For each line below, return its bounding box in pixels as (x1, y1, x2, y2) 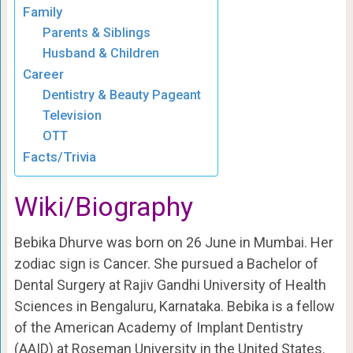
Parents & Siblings (43, 25, 151, 41)
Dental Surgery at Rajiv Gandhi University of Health (13, 277, 326, 294)
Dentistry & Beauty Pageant (43, 87, 202, 103)
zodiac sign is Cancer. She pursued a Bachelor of (13, 255, 318, 273)
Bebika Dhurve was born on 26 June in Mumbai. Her (13, 234, 333, 251)
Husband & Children (43, 46, 160, 61)
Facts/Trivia (22, 149, 96, 165)
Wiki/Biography (13, 191, 193, 223)
